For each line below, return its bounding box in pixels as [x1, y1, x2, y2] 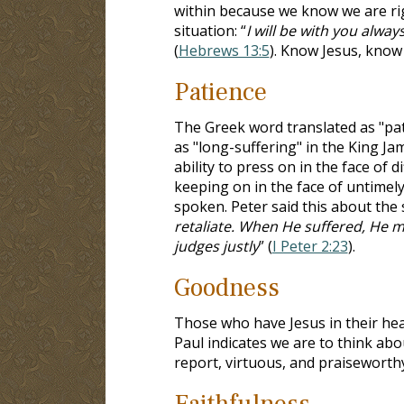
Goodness [173, 271, 280, 304]
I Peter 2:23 [271, 235, 348, 256]
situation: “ [173, 20, 246, 41]
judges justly [173, 235, 259, 256]
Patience [173, 75, 267, 108]
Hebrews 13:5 [178, 40, 270, 60]
